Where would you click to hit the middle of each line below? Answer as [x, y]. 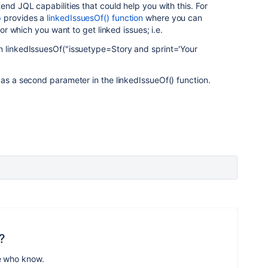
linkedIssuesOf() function [95, 18]
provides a [24, 18]
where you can [173, 18]
